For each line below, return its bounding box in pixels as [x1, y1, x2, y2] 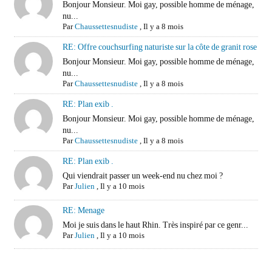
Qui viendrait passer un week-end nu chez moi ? [63, 171, 223, 181]
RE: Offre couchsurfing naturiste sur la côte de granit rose [63, 42, 257, 52]
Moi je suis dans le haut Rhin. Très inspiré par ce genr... [63, 219, 249, 230]
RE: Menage [63, 205, 105, 216]
